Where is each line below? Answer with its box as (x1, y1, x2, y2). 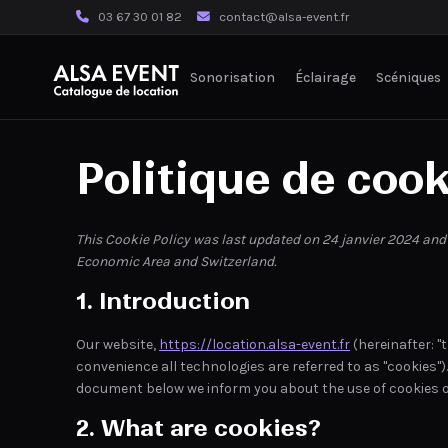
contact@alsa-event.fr (219, 9, 349, 24)
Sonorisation (190, 68, 275, 85)
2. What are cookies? (76, 414, 321, 442)
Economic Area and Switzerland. (76, 253, 276, 270)
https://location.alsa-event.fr (159, 336, 350, 353)
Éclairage (295, 68, 356, 85)
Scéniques (376, 68, 441, 85)
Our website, (76, 336, 159, 353)
